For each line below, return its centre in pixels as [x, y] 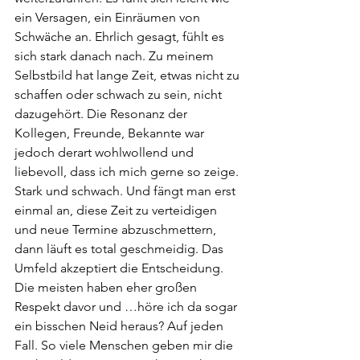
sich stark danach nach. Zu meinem [116, 56]
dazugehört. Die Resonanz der [102, 114]
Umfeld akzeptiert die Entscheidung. [121, 268]
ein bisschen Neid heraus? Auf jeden [121, 326]
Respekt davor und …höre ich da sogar [127, 307]
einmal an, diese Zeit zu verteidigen [117, 210]
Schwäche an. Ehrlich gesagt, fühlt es [121, 37]
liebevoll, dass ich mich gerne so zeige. [128, 172]
